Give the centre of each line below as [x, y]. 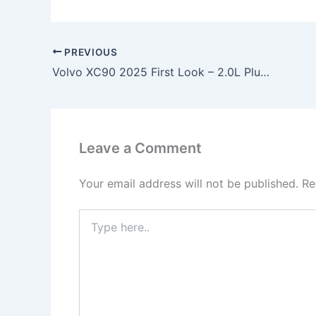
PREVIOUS [90, 52]
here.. [91, 230]
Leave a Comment [140, 148]
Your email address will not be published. [189, 184]
